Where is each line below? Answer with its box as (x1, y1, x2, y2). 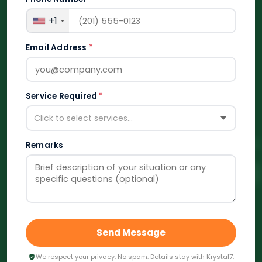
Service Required (26, 91, 99, 102)
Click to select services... (33, 112, 133, 124)
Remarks (26, 140, 64, 151)
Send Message (96, 226, 166, 239)
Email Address (26, 42, 89, 53)
